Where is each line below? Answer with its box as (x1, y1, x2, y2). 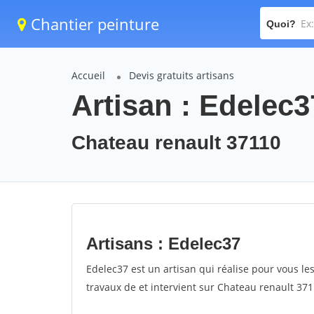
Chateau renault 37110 (71, 132, 281, 153)
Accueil (71, 69, 105, 82)
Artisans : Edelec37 (86, 234, 240, 253)
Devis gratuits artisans (129, 69, 234, 82)
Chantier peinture (27, 13, 159, 34)
